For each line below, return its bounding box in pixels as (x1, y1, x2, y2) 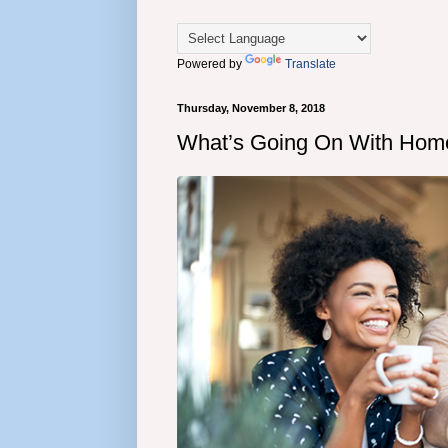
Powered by (177, 56, 245, 71)
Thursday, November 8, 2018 (177, 101, 325, 114)
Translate (285, 56, 336, 71)
